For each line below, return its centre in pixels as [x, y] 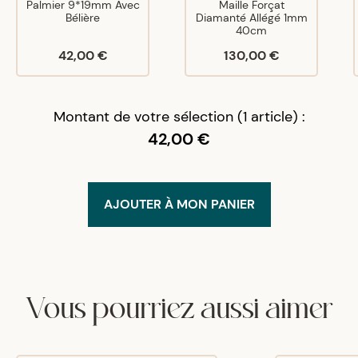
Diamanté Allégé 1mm [251, 18]
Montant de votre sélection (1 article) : [179, 117]
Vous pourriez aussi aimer [179, 306]
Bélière [83, 18]
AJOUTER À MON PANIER [179, 204]
